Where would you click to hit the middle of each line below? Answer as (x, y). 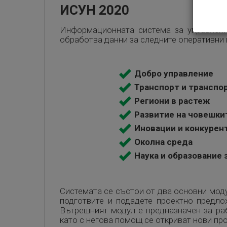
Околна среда (164, 142)
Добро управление (174, 73)
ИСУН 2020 (94, 10)
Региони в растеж (172, 101)
